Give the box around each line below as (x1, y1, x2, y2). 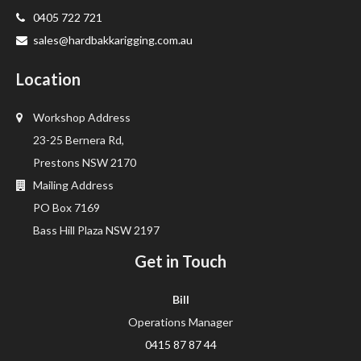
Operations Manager (128, 315, 233, 329)
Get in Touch (135, 251, 226, 271)
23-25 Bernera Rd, (31, 133, 124, 147)
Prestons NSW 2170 (31, 156, 136, 169)
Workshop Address (31, 110, 131, 124)
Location (16, 69, 81, 89)
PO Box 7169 (31, 201, 100, 214)
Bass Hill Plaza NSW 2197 (31, 223, 160, 237)
